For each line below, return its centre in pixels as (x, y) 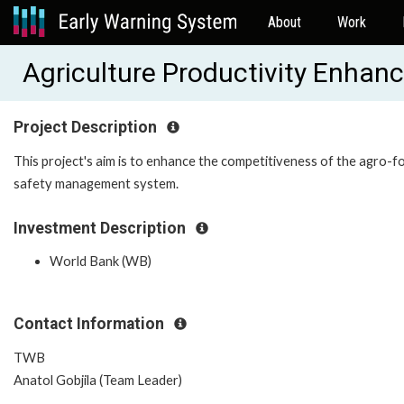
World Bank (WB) (101, 262)
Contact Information (91, 324)
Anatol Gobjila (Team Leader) (98, 380)
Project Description (87, 127)
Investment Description (101, 228)
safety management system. (96, 183)
